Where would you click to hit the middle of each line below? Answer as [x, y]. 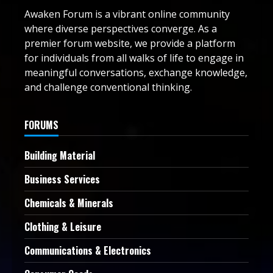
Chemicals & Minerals [69, 203]
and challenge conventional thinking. [108, 87]
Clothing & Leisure [63, 227]
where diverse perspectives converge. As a [121, 29]
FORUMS [41, 125]
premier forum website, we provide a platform [130, 44]
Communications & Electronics [88, 251]
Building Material [60, 156]
